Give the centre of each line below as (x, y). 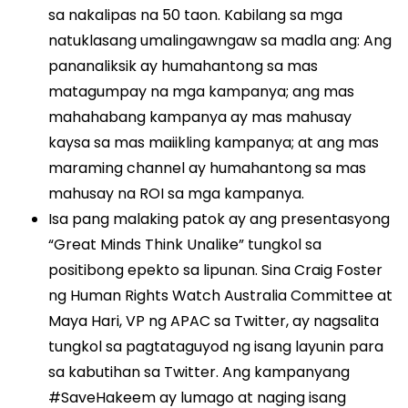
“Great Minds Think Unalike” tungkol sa (185, 245)
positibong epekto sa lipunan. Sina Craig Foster (216, 270)
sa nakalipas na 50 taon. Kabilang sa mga (196, 15)
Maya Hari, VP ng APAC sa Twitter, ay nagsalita (214, 321)
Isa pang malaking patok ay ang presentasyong (219, 219)
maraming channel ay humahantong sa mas (208, 168)
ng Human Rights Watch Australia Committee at (221, 296)
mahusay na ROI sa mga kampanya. (177, 194)
